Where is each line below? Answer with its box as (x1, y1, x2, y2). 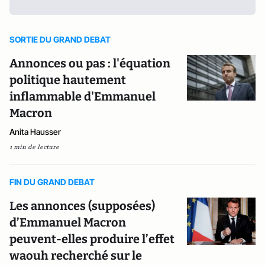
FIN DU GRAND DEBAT (9, 177, 95, 187)
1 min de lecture (9, 143, 59, 151)
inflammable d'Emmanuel (9, 89, 156, 104)
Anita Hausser (9, 127, 61, 137)
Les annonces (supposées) (9, 199, 155, 213)
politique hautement (9, 73, 126, 87)
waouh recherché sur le (9, 248, 142, 263)
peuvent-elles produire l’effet (9, 232, 174, 246)
